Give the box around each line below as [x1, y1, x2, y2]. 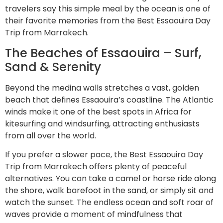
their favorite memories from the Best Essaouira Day [5, 15, 211, 27]
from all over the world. [5, 129, 96, 141]
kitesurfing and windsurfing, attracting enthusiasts [5, 117, 200, 129]
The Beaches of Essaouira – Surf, [5, 44, 201, 61]
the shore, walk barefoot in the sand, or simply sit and [5, 185, 214, 197]
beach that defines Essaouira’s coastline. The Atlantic [5, 94, 214, 106]
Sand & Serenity [5, 58, 101, 75]
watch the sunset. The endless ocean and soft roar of [5, 197, 214, 209]
